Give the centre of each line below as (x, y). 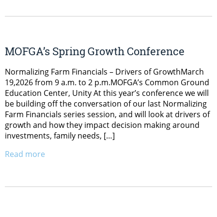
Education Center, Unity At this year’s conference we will (107, 93)
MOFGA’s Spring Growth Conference (95, 51)
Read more (25, 154)
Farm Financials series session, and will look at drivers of (107, 114)
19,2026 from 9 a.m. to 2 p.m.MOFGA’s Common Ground (107, 82)
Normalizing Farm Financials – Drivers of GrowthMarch (104, 71)
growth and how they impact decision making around (102, 125)
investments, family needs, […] (60, 135)
